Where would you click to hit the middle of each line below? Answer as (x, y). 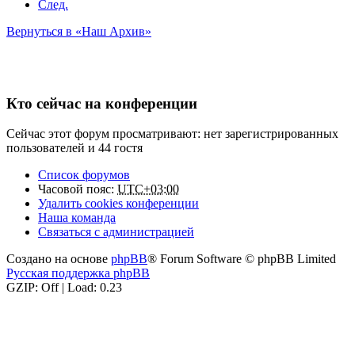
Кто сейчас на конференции (102, 103)
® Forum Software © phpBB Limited (242, 259)
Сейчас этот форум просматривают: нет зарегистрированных (172, 134)
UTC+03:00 (148, 189)
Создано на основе (59, 259)
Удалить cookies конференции (118, 204)
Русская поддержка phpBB (78, 273)
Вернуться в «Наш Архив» (79, 31)
